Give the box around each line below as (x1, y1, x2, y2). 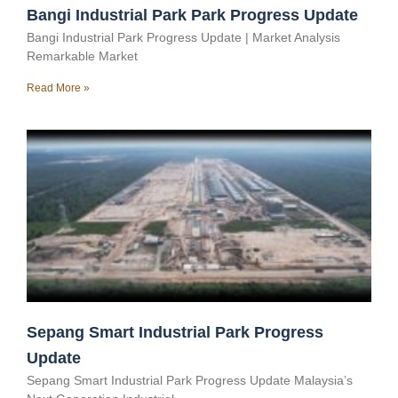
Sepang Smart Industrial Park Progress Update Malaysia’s (27, 373, 353, 388)
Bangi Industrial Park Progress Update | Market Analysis (27, 30, 340, 45)
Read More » (27, 82, 90, 95)
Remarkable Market (27, 49, 138, 64)
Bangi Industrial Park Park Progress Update (27, 6, 358, 25)
